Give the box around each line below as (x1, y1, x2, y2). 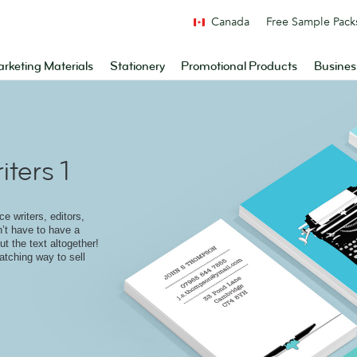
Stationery (109, 59, 165, 74)
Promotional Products (181, 59, 298, 74)
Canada (211, 14, 249, 29)
